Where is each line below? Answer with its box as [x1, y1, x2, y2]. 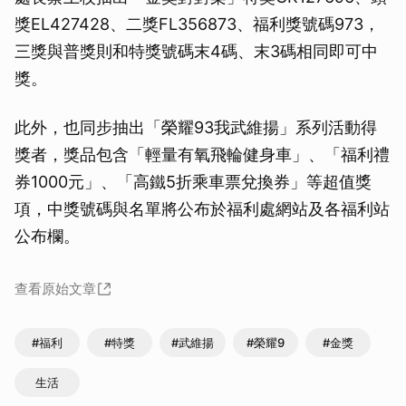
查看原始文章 [14, 279, 96, 297]
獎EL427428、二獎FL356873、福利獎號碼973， [14, 14, 380, 34]
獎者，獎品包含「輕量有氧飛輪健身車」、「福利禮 [14, 144, 390, 164]
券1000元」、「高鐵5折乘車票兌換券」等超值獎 [14, 171, 372, 191]
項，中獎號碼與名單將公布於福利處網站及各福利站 [14, 198, 390, 218]
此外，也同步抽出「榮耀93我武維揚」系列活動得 [14, 117, 377, 137]
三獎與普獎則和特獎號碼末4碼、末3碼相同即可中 [14, 41, 378, 61]
